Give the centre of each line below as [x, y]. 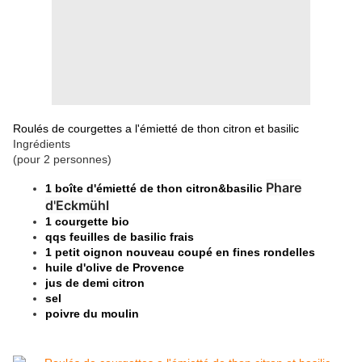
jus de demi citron [95, 283]
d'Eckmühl [77, 206]
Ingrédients [42, 144]
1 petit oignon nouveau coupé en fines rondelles [182, 253]
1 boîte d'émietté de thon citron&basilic [156, 189]
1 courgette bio [87, 222]
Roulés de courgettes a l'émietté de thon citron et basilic [158, 129]
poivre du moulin [92, 314]
